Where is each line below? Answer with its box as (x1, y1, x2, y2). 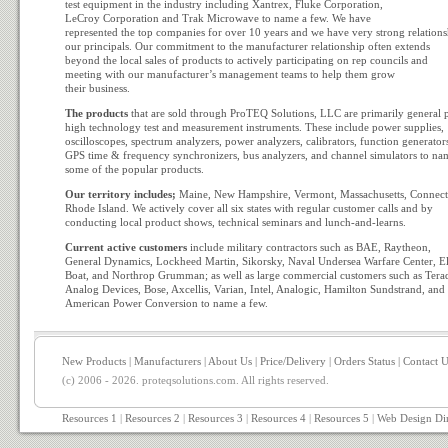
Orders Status (334, 355, 395, 367)
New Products (62, 355, 126, 367)
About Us (208, 355, 252, 367)
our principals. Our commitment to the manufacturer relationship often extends (65, 40, 430, 52)
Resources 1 (62, 412, 117, 424)
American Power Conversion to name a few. (65, 297, 268, 309)
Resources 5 (314, 412, 369, 424)
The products (65, 107, 128, 119)
